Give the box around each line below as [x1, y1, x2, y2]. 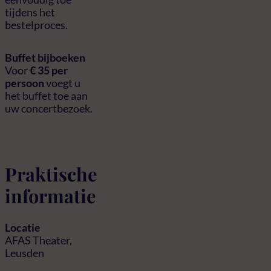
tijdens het [5, 5, 55, 19]
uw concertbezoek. [5, 101, 93, 115]
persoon [5, 76, 44, 90]
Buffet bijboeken [5, 50, 85, 64]
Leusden [5, 246, 44, 260]
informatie [5, 183, 96, 208]
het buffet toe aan [5, 88, 88, 102]
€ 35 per [30, 63, 68, 77]
